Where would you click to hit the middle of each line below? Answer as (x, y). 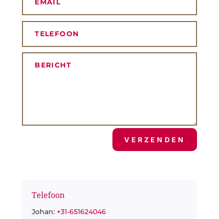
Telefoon (48, 196)
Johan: (44, 212)
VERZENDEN (155, 140)
